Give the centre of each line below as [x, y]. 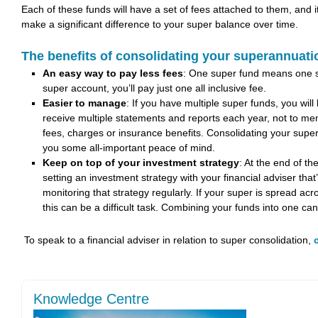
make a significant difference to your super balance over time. [160, 24]
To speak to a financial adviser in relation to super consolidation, [168, 240]
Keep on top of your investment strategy [141, 163]
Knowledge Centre [91, 299]
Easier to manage [84, 103]
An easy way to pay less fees [113, 73]
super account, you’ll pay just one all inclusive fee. [154, 88]
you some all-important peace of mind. [129, 148]
